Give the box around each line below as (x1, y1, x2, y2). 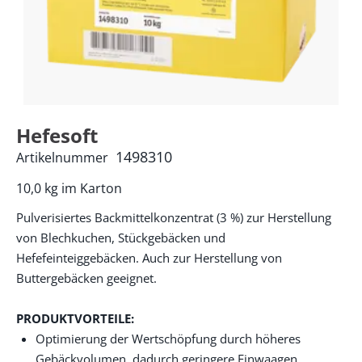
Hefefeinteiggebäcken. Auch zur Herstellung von (16, 250, 282, 266)
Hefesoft (16, 122, 98, 149)
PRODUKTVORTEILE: (16, 310, 134, 326)
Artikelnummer (16, 149, 108, 166)
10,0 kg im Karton (16, 179, 122, 197)
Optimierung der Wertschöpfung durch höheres (36, 330, 301, 347)
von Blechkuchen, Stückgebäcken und (16, 229, 225, 246)
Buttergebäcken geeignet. (16, 270, 157, 286)
